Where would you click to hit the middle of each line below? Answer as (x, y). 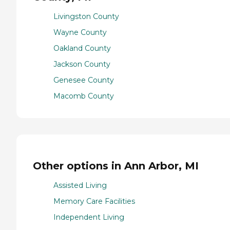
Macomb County (84, 96)
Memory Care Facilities (94, 202)
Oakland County (82, 49)
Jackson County (82, 64)
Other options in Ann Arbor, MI (116, 166)
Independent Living (89, 217)
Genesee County (84, 80)
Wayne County (80, 33)
